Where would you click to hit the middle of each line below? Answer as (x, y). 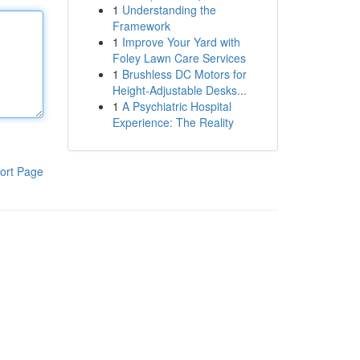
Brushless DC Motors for (184, 74)
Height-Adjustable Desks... (179, 90)
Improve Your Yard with (181, 42)
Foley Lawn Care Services (179, 58)
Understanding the (169, 10)
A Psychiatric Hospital (176, 106)
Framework (141, 26)
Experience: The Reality (173, 122)
